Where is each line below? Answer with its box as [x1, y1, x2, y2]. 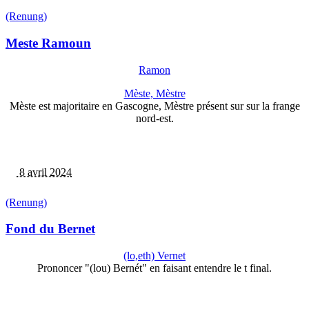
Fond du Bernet [6, 221, 95, 237]
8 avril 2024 [17, 166, 72, 178]
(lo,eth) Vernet [123, 250, 186, 262]
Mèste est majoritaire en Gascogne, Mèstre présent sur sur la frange [9, 99, 300, 112]
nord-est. [135, 112, 174, 124]
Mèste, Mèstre [123, 87, 186, 99]
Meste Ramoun [6, 35, 91, 50]
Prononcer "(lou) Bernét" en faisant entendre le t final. [37, 262, 272, 275]
